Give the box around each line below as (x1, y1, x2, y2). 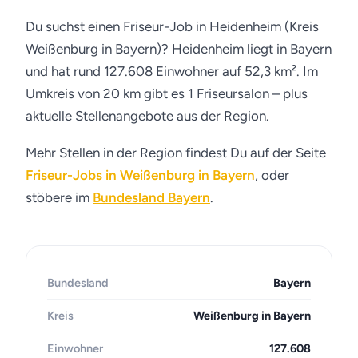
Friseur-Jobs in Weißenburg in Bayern (26, 167, 255, 183)
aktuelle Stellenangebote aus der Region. (26, 108, 269, 124)
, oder (255, 167, 289, 183)
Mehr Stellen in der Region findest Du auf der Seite (26, 145, 326, 161)
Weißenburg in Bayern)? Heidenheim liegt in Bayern (26, 41, 332, 57)
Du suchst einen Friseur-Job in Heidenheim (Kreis (26, 18, 319, 34)
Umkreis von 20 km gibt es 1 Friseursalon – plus (26, 86, 308, 101)
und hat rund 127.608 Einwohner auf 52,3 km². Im (26, 63, 318, 79)
